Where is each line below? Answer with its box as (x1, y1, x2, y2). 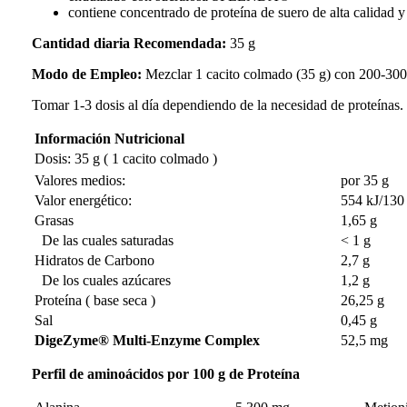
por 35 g (340, 172, 389, 188)
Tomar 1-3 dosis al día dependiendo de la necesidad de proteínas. (31, 96, 403, 113)
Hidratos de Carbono (34, 252, 154, 268)
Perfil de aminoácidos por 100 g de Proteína (31, 365, 300, 382)
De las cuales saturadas (34, 232, 174, 248)
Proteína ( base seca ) (34, 292, 155, 308)
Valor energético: (34, 192, 132, 208)
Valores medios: (34, 172, 125, 188)
